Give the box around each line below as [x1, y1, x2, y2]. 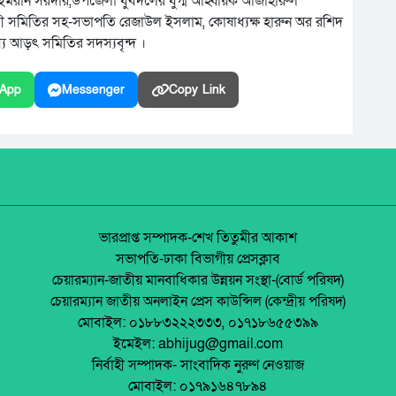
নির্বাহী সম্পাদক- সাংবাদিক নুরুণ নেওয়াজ [92, 355, 304, 376]
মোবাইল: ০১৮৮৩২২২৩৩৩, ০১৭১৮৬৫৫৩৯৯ [78, 313, 318, 333]
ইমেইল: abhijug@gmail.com [113, 334, 283, 354]
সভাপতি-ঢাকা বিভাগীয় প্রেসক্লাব [116, 249, 280, 270]
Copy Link [169, 81, 225, 99]
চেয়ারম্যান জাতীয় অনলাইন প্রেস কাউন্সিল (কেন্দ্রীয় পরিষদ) [50, 292, 346, 312]
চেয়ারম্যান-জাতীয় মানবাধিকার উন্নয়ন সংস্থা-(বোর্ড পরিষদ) [52, 270, 344, 291]
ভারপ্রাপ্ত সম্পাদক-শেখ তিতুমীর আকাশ [99, 228, 297, 248]
